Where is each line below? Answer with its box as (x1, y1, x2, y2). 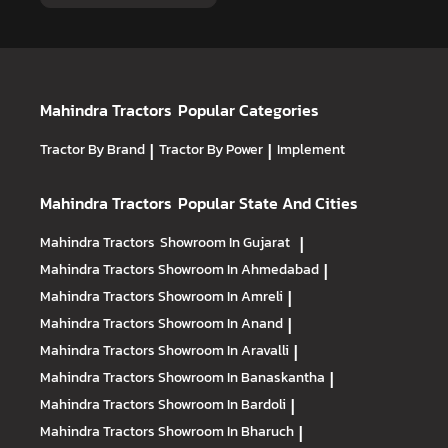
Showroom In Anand (158, 312, 283, 335)
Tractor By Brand (40, 138, 145, 161)
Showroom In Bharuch (158, 420, 294, 443)
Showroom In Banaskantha (158, 366, 325, 389)
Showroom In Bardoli (158, 393, 286, 416)
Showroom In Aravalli (158, 339, 289, 362)
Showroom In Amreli (158, 285, 283, 308)
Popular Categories (178, 98, 320, 123)
